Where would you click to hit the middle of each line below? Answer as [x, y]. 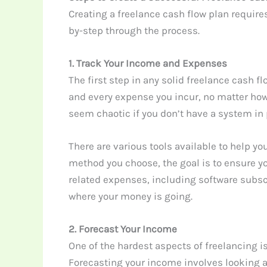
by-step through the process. [134, 30]
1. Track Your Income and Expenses [148, 63]
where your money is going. [130, 196]
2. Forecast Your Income [122, 229]
